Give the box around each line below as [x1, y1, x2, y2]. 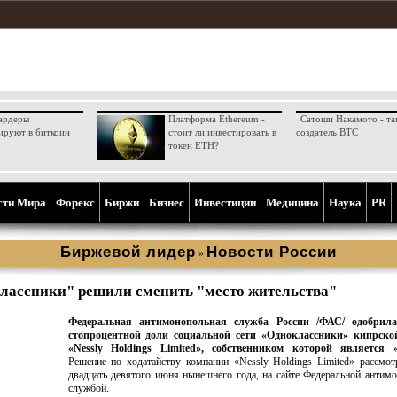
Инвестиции [194, 196, 256, 209]
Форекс [56, 196, 95, 209]
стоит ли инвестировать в [167, 127, 276, 137]
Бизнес [149, 196, 184, 209]
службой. [67, 382, 109, 394]
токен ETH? [167, 140, 219, 151]
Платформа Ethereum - [167, 113, 265, 124]
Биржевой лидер [60, 244, 196, 261]
